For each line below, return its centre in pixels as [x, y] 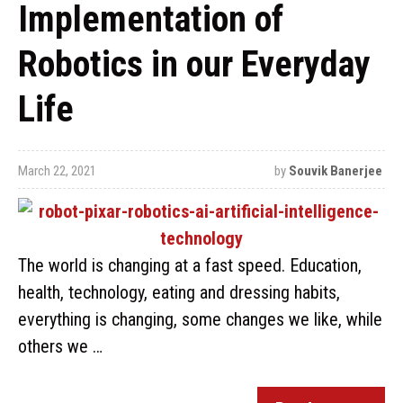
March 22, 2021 [57, 171]
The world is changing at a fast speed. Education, [190, 265]
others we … [60, 346]
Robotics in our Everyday [194, 64]
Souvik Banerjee [335, 171]
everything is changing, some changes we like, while [200, 319]
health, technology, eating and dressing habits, [179, 292]
